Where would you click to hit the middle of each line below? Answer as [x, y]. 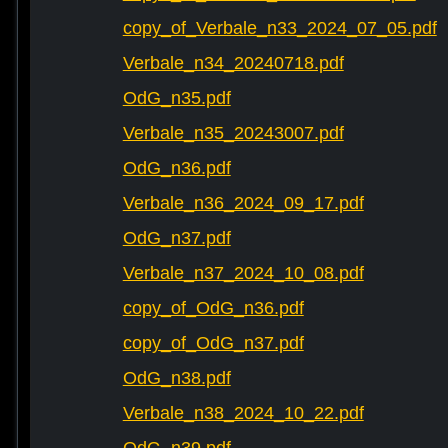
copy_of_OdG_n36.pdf [213, 308]
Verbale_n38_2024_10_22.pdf [243, 413]
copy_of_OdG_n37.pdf [213, 343]
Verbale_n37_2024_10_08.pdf [243, 273]
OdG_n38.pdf [176, 378]
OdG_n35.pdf [176, 98]
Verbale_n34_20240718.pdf [233, 63]
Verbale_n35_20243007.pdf [233, 133]
